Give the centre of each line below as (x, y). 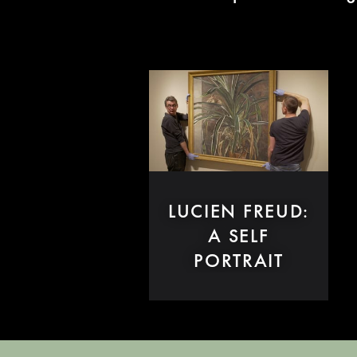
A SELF (239, 236)
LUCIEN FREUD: (239, 211)
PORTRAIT (239, 261)
